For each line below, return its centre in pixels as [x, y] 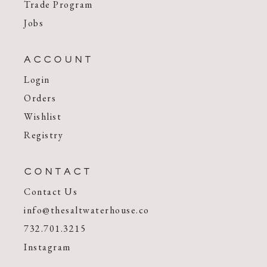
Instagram [47, 247]
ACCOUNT [59, 60]
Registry [44, 135]
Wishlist [43, 117]
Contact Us [51, 192]
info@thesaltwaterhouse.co [87, 210]
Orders [40, 98]
